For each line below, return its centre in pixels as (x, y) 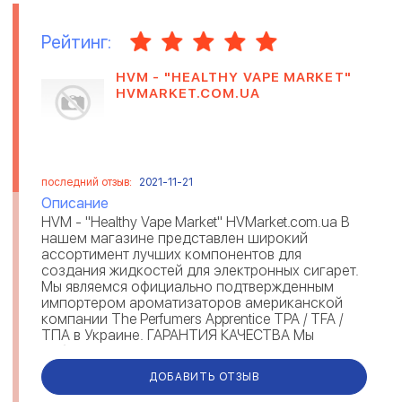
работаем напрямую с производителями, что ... (200, 351)
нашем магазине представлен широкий (175, 238)
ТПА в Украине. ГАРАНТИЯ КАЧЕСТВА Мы (178, 335)
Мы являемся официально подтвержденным (188, 287)
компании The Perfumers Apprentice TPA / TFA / (192, 319)
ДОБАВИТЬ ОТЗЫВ (204, 376)
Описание (75, 203)
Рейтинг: (76, 42)
